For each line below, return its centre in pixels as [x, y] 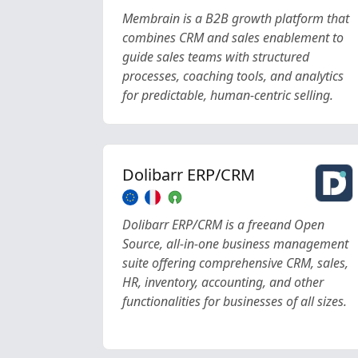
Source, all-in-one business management [235, 244]
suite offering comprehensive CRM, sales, [235, 263]
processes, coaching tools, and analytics [233, 76]
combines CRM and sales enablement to [233, 38]
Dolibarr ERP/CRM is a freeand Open [223, 225]
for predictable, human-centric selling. [228, 95]
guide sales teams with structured [216, 57]
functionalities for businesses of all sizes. [235, 301]
